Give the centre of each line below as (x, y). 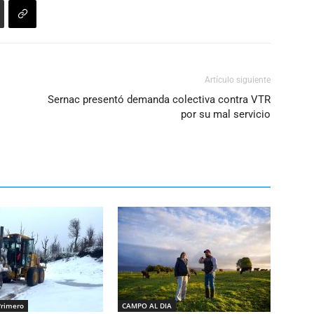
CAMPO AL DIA (147, 306)
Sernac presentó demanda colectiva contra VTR (159, 100)
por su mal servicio (226, 114)
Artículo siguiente (238, 80)
